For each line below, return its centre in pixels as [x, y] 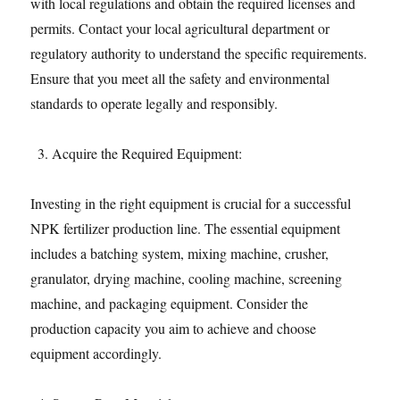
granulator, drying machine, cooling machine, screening [187, 278]
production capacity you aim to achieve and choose [174, 328]
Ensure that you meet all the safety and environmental [180, 78]
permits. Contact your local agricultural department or [180, 28]
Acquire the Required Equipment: [147, 153]
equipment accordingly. [96, 353]
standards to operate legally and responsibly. [154, 103]
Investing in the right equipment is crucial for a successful [191, 203]
